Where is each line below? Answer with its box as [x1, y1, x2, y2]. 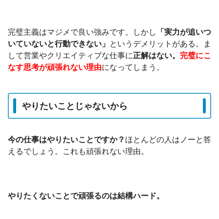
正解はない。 [133, 51, 180, 60]
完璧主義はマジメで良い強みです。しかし [8, 28, 156, 37]
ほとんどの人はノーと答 [125, 135, 211, 144]
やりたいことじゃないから [22, 101, 128, 111]
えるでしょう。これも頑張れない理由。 [8, 147, 149, 155]
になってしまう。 [102, 63, 164, 72]
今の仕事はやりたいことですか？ [8, 135, 125, 144]
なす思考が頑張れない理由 [8, 63, 102, 72]
